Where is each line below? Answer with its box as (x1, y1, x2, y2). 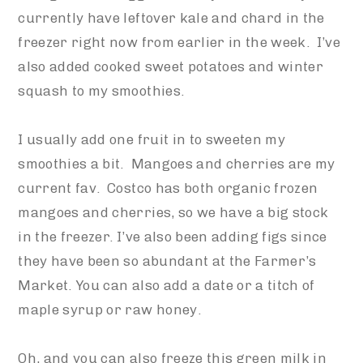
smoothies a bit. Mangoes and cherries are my (18, 156, 335, 173)
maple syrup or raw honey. (18, 301, 201, 318)
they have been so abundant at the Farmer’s (18, 253, 317, 270)
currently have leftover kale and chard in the (18, 10, 325, 27)
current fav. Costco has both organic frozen (18, 180, 318, 197)
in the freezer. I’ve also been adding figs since (18, 228, 327, 246)
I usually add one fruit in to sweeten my (18, 131, 285, 148)
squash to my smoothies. (18, 83, 185, 100)
